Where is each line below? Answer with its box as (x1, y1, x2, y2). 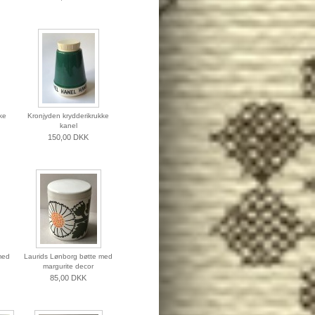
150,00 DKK (48, 133, 89, 142)
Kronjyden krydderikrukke (27, 112, 109, 120)
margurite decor (43, 262, 94, 271)
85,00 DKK (50, 274, 86, 283)
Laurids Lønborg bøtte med (24, 252, 112, 261)
